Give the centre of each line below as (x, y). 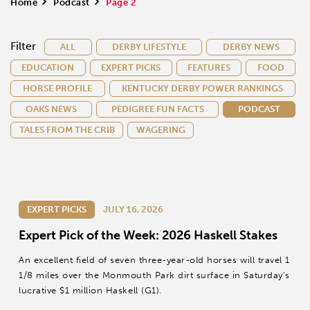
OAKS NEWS (51, 109)
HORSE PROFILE (58, 88)
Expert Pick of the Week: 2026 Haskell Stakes (148, 235)
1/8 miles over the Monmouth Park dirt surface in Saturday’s (154, 275)
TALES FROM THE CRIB (67, 130)
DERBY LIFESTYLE (149, 47)
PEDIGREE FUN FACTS (157, 109)
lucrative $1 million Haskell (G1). (90, 290)
